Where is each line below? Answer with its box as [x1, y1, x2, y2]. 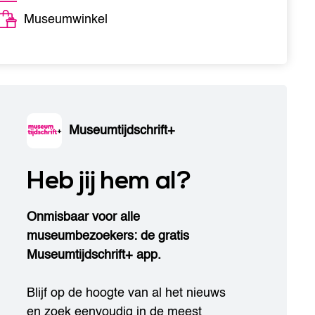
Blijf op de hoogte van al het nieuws [27, 282, 226, 303]
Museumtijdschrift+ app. [27, 244, 161, 265]
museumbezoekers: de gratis [27, 225, 189, 246]
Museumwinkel [24, 8, 108, 30]
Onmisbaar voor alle [27, 206, 140, 227]
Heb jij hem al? [27, 165, 191, 196]
